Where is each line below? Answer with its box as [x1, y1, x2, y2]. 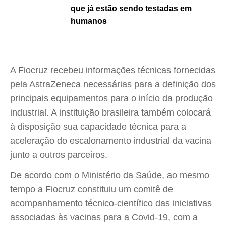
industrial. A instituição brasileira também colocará [10, 107, 211, 118]
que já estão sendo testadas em [71, 4, 192, 13]
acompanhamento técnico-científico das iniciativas [10, 198, 212, 208]
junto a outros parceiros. [10, 150, 107, 160]
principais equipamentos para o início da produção [10, 93, 213, 103]
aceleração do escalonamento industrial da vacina [10, 136, 211, 146]
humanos [71, 17, 107, 25]
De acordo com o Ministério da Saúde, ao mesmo [10, 170, 209, 180]
